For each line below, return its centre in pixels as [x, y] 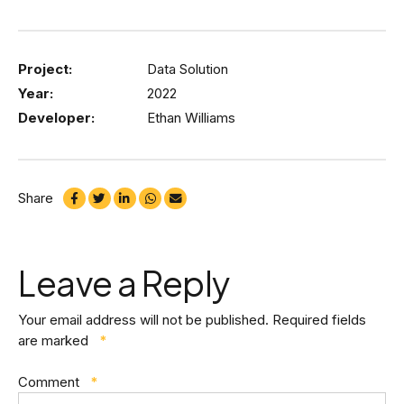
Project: [45, 69]
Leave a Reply [124, 282]
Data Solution [187, 69]
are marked [55, 341]
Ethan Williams [191, 117]
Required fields [319, 320]
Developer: [56, 117]
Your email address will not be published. [143, 320]
